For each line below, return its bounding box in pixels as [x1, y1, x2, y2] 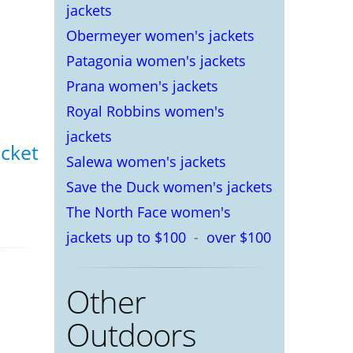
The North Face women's [65, 203, 231, 221]
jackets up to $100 [65, 228, 186, 247]
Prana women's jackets [65, 76, 218, 95]
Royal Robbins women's [65, 102, 225, 121]
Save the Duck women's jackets [65, 177, 273, 196]
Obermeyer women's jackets [65, 26, 255, 45]
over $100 [206, 228, 271, 247]
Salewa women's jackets [65, 152, 226, 171]
